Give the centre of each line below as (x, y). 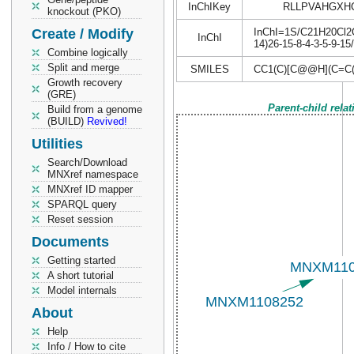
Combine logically (88, 53)
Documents (70, 242)
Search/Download (87, 162)
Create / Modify (83, 34)
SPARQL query (82, 204)
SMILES (209, 69)
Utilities (57, 144)
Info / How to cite (87, 346)
